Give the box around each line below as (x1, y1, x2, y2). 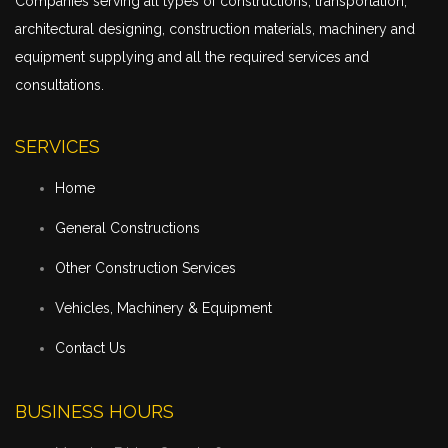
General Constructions (55, 220, 200, 237)
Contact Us (55, 340, 126, 357)
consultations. (15, 77, 104, 94)
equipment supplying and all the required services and (15, 49, 369, 66)
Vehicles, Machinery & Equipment (55, 300, 272, 317)
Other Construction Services (55, 260, 236, 277)
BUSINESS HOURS (15, 401, 174, 423)
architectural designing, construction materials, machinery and (15, 21, 415, 38)
